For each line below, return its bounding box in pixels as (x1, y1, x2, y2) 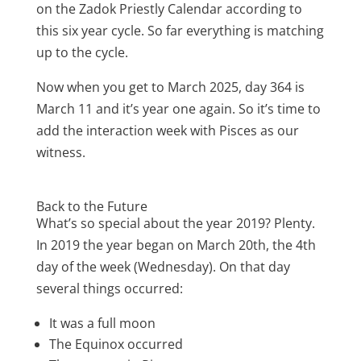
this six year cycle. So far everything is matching (35, 22, 324, 40)
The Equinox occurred (48, 335, 183, 354)
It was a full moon (48, 314, 156, 333)
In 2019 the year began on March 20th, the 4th (35, 236, 316, 255)
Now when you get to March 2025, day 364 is (35, 78, 305, 97)
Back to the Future (35, 197, 147, 216)
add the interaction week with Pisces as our (35, 122, 299, 140)
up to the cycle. (35, 44, 128, 62)
